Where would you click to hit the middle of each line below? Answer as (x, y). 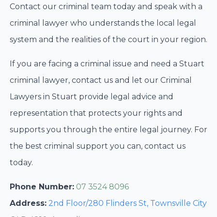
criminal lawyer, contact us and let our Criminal (101, 80)
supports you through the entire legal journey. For (108, 129)
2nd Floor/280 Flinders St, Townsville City (128, 203)
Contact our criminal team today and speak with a (106, 6)
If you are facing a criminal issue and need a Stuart (107, 63)
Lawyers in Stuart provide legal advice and (92, 96)
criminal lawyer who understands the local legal (103, 23)
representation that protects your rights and (96, 113)
